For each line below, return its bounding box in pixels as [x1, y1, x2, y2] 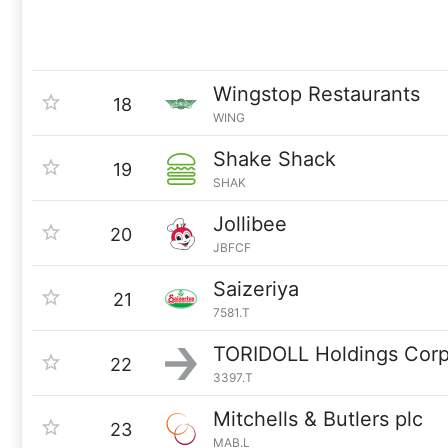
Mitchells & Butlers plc [213, 407, 423, 431]
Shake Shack [213, 147, 336, 171]
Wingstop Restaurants [213, 82, 420, 106]
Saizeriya [213, 277, 299, 301]
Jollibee [213, 212, 287, 236]
